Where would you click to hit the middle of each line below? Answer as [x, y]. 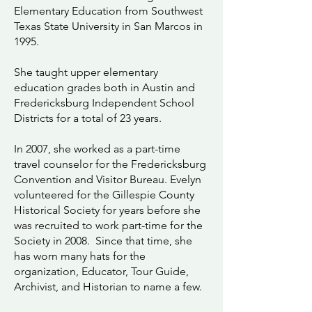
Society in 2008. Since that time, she [103, 241]
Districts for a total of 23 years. [89, 118]
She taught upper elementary [86, 72]
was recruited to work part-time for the [108, 225]
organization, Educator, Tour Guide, [101, 271]
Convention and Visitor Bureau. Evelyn [108, 179]
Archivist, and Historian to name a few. [109, 287]
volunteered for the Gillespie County [104, 195]
